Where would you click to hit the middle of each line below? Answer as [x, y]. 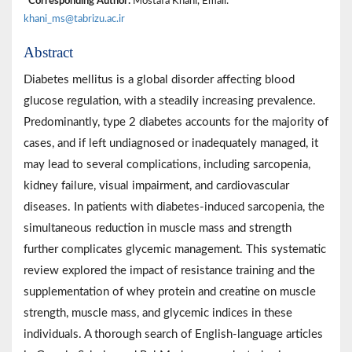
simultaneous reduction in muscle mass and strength [158, 228]
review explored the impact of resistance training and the [169, 270]
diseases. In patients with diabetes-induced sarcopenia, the [174, 207]
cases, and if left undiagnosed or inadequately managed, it [171, 143]
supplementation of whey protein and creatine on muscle [170, 291]
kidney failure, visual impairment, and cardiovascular [156, 185]
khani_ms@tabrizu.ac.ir [74, 18]
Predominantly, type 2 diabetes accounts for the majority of [176, 122]
